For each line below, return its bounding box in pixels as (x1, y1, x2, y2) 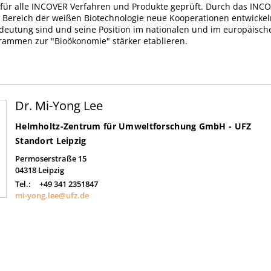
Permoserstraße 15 (15, 153, 87, 164)
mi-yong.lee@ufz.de (15, 190, 89, 201)
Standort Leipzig (15, 135, 87, 146)
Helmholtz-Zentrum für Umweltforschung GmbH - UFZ (15, 120, 252, 132)
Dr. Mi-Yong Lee (15, 97, 103, 114)
